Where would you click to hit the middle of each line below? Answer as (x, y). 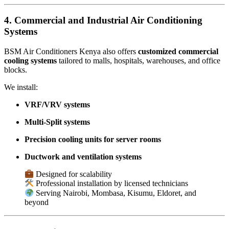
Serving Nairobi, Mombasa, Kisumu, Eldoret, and (115, 193)
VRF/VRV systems (57, 104)
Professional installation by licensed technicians (111, 184)
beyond (37, 202)
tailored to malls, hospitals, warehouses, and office (139, 60)
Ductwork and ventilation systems (83, 156)
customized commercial (178, 51)
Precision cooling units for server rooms (93, 139)
